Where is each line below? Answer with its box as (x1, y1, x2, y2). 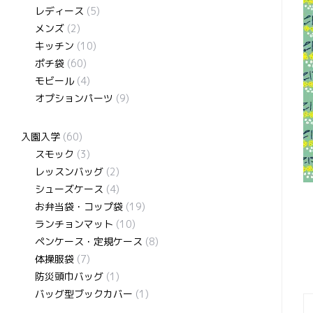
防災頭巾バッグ (35, 270, 103, 284)
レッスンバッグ (35, 165, 103, 179)
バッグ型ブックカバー (35, 287, 133, 301)
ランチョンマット (35, 217, 113, 231)
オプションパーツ (35, 92, 113, 105)
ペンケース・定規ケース (35, 235, 143, 249)
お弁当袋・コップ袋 (35, 200, 123, 214)
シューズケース (35, 182, 103, 196)
